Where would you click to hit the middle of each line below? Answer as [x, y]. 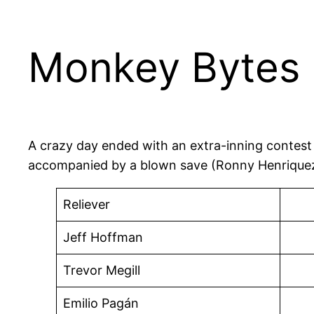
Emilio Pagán [101, 303]
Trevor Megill [102, 271]
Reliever [87, 205]
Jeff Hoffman [103, 238]
